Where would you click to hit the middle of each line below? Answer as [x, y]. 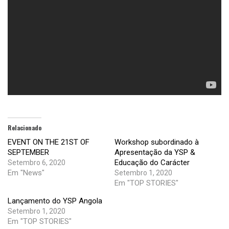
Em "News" [26, 173]
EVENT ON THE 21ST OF [49, 142]
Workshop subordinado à [157, 142]
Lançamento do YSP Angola [55, 201]
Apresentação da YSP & [155, 153]
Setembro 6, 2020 [37, 163]
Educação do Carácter [152, 163]
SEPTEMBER [28, 153]
